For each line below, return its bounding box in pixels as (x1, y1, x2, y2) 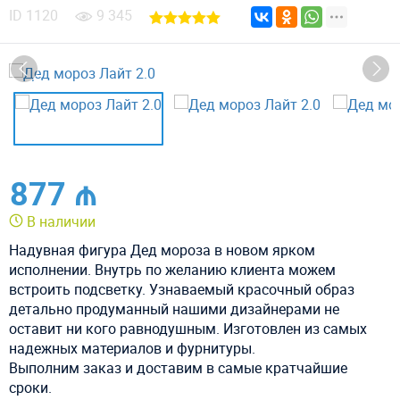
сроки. (9, 377, 52, 397)
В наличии (23, 211, 99, 231)
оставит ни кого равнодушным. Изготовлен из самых (9, 318, 367, 338)
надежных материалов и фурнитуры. (9, 337, 255, 358)
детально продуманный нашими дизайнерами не (9, 298, 339, 319)
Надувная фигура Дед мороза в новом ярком (9, 239, 315, 260)
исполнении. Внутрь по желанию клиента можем (9, 259, 336, 279)
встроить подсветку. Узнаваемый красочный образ (9, 279, 354, 299)
